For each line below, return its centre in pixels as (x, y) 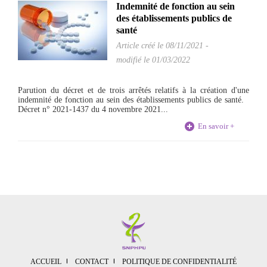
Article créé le (141, 46)
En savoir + (216, 126)
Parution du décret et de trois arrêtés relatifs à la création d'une (133, 90)
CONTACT (92, 262)
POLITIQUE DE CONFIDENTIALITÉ (179, 262)
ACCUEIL (46, 262)
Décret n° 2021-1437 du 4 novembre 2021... (93, 109)
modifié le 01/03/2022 (153, 60)
